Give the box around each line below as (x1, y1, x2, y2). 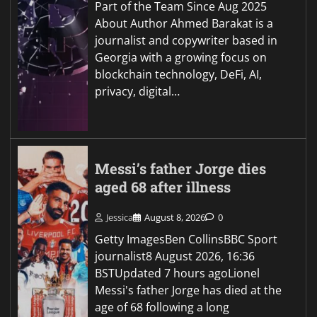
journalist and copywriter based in (95, 32, 278, 48)
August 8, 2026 (144, 211, 206, 224)
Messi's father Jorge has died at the (95, 282, 282, 299)
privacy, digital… (95, 83, 180, 99)
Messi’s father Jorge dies (95, 158, 267, 178)
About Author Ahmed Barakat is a (95, 15, 274, 31)
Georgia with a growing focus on (95, 49, 267, 65)
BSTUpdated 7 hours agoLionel (95, 265, 260, 282)
